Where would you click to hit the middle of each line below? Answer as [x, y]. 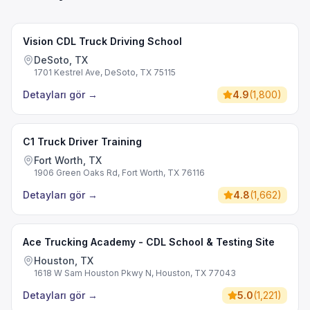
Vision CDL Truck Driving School [102, 41]
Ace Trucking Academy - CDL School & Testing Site [149, 242]
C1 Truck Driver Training [82, 142]
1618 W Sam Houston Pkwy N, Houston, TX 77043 [135, 273]
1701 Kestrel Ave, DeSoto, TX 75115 [105, 72]
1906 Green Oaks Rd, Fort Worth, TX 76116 [119, 173]
